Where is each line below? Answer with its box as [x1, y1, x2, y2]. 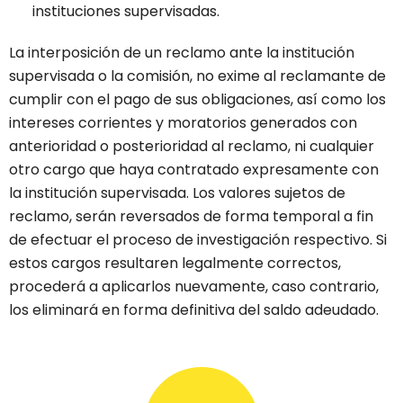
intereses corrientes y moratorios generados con [9, 112, 357, 134]
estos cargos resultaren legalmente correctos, [9, 253, 341, 274]
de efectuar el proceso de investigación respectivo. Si [9, 229, 387, 251]
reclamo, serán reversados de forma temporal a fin [9, 206, 373, 228]
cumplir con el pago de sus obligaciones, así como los [9, 89, 386, 111]
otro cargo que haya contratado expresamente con [9, 159, 379, 181]
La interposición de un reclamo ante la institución [9, 42, 354, 64]
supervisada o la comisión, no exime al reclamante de [9, 66, 386, 87]
